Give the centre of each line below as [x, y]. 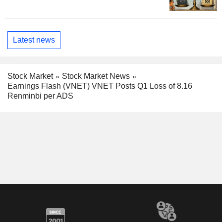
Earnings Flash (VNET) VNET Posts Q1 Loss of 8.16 [100, 86]
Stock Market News [96, 76]
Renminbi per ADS [40, 96]
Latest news [34, 40]
